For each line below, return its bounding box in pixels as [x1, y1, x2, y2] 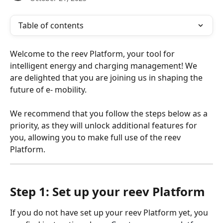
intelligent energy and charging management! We [10, 60, 199, 71]
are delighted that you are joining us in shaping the [10, 72, 205, 83]
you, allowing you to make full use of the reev [10, 132, 183, 143]
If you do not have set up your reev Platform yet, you [10, 207, 210, 218]
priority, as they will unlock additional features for [10, 120, 199, 131]
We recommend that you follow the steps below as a [10, 108, 210, 119]
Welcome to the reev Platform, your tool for [10, 48, 177, 59]
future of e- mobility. [10, 84, 87, 95]
